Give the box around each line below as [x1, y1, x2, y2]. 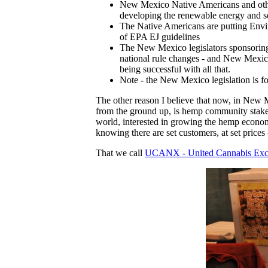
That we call [96, 147, 145, 158]
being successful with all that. [120, 63, 230, 74]
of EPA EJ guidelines [120, 31, 200, 42]
